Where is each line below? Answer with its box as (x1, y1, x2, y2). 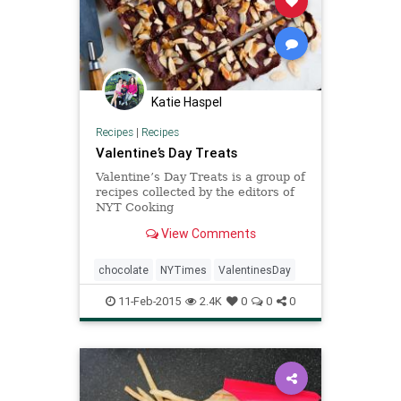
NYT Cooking (95, 200, 174, 215)
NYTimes (160, 262, 207, 277)
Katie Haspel (151, 93, 222, 110)
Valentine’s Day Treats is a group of (95, 170, 305, 184)
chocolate (98, 262, 149, 277)
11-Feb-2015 (115, 293, 181, 309)
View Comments (158, 226, 256, 243)
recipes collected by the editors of (95, 185, 294, 200)
